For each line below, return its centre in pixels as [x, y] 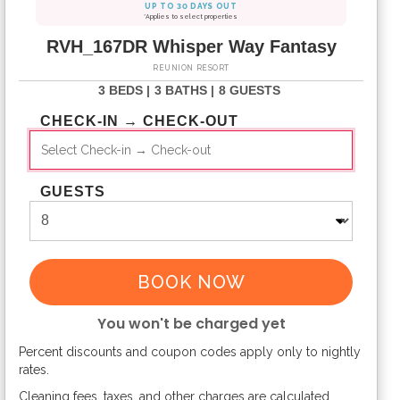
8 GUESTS [249, 90]
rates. [34, 369]
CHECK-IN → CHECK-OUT [139, 121]
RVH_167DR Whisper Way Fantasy [191, 47]
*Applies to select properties [191, 16]
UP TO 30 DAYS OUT [191, 7]
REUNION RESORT [191, 68]
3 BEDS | [124, 90]
